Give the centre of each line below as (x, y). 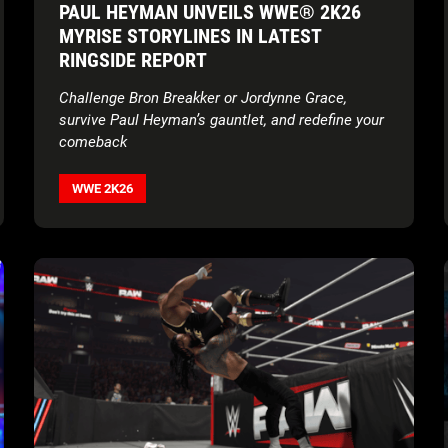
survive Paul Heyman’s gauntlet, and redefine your (221, 119)
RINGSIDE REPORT (133, 59)
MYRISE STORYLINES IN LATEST (190, 35)
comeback (93, 141)
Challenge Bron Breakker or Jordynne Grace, (203, 97)
